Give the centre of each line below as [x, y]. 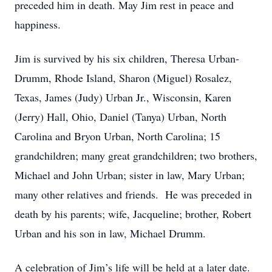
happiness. [38, 24]
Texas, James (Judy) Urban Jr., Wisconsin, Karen [123, 97]
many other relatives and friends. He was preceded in [133, 194]
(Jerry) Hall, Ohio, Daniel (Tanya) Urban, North [121, 117]
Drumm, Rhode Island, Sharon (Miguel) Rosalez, [123, 78]
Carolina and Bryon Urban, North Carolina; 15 [117, 136]
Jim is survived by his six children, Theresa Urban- [127, 58]
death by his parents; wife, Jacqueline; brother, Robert [133, 214]
